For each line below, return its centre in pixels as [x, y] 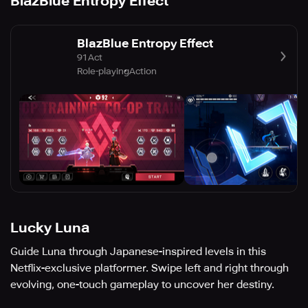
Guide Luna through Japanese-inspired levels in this [138, 252]
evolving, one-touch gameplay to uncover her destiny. [142, 285]
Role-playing [103, 71]
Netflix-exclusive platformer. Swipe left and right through [150, 268]
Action [143, 71]
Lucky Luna [50, 228]
